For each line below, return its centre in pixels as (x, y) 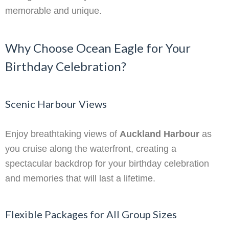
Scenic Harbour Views (56, 104)
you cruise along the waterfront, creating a (91, 149)
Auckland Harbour (159, 134)
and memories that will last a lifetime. (80, 179)
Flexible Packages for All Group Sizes (91, 214)
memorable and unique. (53, 11)
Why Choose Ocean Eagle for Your (98, 48)
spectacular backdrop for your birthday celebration (107, 164)
